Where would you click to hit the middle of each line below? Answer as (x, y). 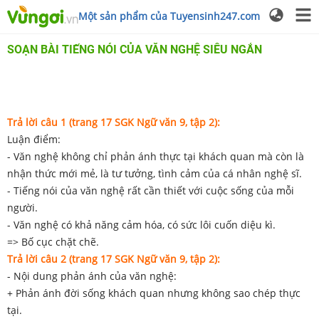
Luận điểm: (34, 139)
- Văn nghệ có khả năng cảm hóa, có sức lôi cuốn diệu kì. (141, 224)
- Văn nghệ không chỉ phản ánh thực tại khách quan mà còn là (156, 156)
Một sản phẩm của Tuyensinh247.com (169, 16)
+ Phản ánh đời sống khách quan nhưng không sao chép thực (154, 293)
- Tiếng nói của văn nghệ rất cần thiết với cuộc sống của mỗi (151, 190)
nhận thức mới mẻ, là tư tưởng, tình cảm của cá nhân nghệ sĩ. (155, 173)
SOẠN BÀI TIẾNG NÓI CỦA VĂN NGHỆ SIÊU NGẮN (135, 49)
